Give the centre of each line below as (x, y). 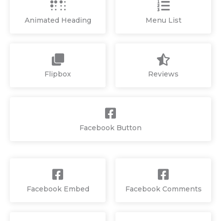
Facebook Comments (163, 189)
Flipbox (58, 74)
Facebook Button (110, 128)
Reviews (163, 74)
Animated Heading (58, 20)
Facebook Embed (58, 189)
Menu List (163, 20)
